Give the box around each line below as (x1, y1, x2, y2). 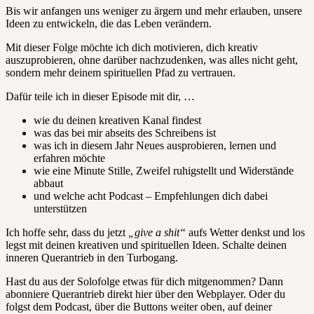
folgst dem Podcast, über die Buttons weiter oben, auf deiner (6, 300, 272, 313)
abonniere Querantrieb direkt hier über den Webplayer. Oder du (6, 287, 285, 300)
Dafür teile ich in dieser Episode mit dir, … (6, 90, 195, 102)
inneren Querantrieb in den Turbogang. (6, 251, 178, 264)
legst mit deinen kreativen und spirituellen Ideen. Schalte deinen (6, 238, 287, 251)
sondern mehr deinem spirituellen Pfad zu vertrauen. (6, 66, 235, 78)
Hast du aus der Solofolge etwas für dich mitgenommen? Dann (6, 275, 283, 287)
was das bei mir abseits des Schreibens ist (34, 126, 216, 139)
